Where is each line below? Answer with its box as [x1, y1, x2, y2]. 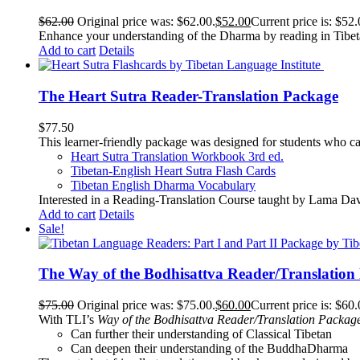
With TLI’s [39, 313, 97, 327]
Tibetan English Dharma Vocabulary [71, 178, 256, 192]
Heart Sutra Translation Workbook [71, 149, 245, 163]
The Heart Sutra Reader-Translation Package [39, 87, 338, 104]
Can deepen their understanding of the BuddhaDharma [71, 342, 351, 356]
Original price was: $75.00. [77, 298, 215, 313]
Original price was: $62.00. [77, 14, 215, 29]
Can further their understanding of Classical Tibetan [71, 327, 335, 342]
